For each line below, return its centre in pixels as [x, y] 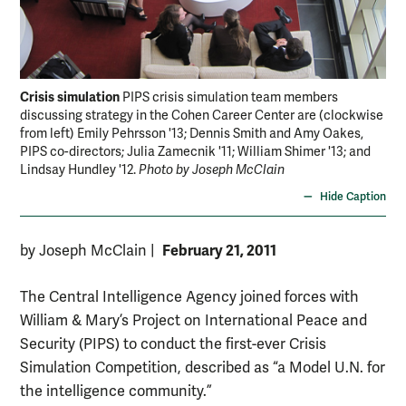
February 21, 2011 [219, 251]
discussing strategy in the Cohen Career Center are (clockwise [202, 116]
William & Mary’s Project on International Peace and [193, 321]
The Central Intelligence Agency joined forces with [189, 298]
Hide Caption [353, 198]
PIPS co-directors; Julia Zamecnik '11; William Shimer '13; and [195, 152]
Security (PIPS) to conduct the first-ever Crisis [173, 345]
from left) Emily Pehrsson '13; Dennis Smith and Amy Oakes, [192, 134]
